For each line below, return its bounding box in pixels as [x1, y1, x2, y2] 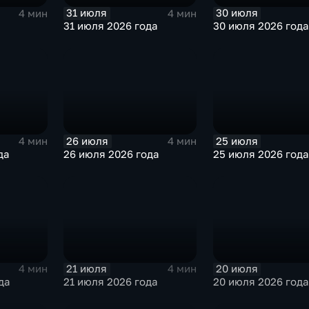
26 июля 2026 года [63, 148, 159, 160]
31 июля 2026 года [63, 20, 158, 32]
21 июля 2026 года [63, 275, 158, 288]
